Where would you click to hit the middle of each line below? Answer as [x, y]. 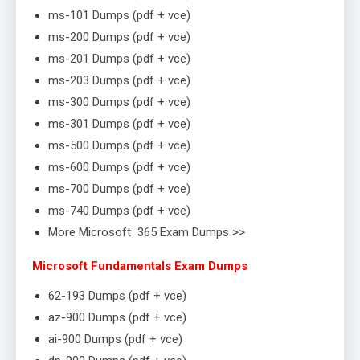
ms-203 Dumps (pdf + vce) [119, 81]
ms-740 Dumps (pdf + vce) [119, 211]
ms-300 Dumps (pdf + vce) [119, 102]
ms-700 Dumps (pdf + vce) [119, 189]
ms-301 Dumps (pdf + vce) [119, 124]
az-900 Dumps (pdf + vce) [117, 318]
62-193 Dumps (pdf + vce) [117, 296]
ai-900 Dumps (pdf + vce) [115, 340]
